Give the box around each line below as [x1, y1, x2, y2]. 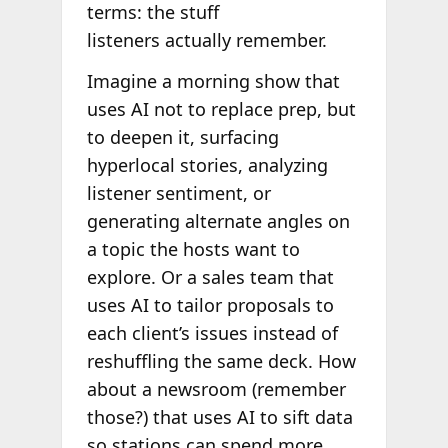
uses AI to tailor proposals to [86, 293, 334, 318]
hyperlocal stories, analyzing [86, 153, 328, 178]
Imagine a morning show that [86, 69, 340, 94]
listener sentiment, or [86, 181, 271, 206]
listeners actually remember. [86, 27, 327, 52]
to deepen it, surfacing [86, 125, 279, 150]
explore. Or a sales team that [86, 265, 334, 290]
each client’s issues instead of [86, 321, 338, 346]
